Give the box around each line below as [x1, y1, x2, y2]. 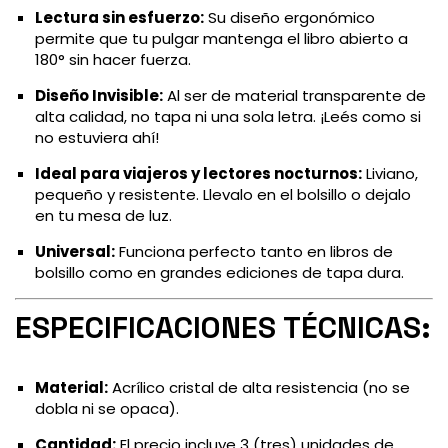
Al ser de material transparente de [163, 85, 426, 107]
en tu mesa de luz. [35, 205, 172, 227]
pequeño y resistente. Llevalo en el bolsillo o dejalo [35, 184, 411, 206]
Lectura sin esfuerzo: [35, 7, 204, 29]
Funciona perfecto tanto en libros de [115, 241, 393, 263]
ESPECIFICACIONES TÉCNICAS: [15, 307, 431, 347]
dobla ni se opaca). [35, 397, 179, 419]
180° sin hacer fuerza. [35, 49, 191, 71]
